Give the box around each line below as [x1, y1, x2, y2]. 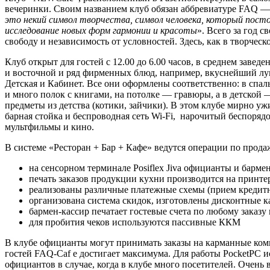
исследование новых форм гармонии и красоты [5, 25, 197, 36]
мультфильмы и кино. [5, 121, 94, 132]
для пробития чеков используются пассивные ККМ [29, 216, 240, 227]
